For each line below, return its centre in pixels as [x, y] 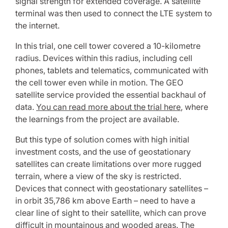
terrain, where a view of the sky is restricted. [98, 176]
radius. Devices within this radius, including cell [104, 58]
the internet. [37, 25]
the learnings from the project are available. [97, 119]
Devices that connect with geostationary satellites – [112, 188]
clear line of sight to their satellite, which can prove [111, 213]
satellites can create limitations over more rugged [108, 164]
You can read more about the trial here [108, 107]
